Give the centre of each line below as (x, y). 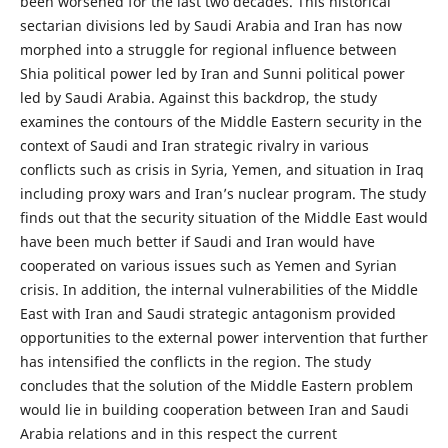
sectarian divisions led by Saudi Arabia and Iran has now (210, 26)
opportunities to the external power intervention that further (223, 338)
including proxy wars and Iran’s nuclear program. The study (222, 194)
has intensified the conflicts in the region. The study (195, 362)
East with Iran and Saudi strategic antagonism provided (207, 314)
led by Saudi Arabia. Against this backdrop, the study (198, 98)
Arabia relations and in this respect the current (178, 434)
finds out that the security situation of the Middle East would (223, 218)
